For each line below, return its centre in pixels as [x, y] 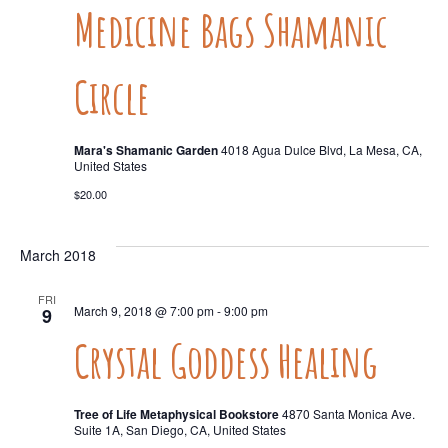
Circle [111, 96]
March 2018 [57, 255]
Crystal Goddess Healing [225, 360]
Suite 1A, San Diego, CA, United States [179, 429]
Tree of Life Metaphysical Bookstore [177, 414]
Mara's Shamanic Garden [147, 150]
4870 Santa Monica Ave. [348, 413]
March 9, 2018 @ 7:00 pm [143, 310]
